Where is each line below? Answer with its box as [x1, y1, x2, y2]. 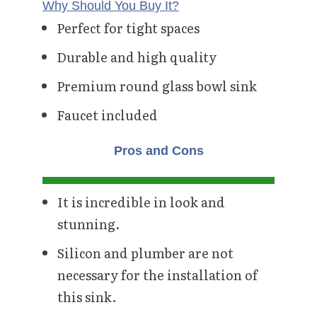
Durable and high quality [57, 47, 217, 67]
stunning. [57, 214, 120, 234]
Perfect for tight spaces [57, 18, 200, 38]
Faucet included [57, 105, 158, 125]
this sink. [57, 287, 116, 307]
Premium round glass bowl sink [57, 76, 257, 96]
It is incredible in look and [57, 192, 225, 212]
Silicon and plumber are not [57, 243, 234, 263]
